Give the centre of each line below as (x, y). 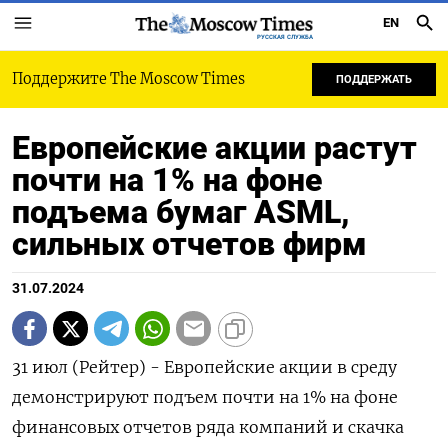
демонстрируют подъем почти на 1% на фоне (205, 397)
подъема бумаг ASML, (181, 212)
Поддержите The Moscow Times (128, 79)
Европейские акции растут (214, 148)
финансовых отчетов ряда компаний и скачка (208, 427)
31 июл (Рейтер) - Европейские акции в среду (204, 367)
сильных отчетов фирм (189, 244)
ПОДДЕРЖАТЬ (374, 79)
